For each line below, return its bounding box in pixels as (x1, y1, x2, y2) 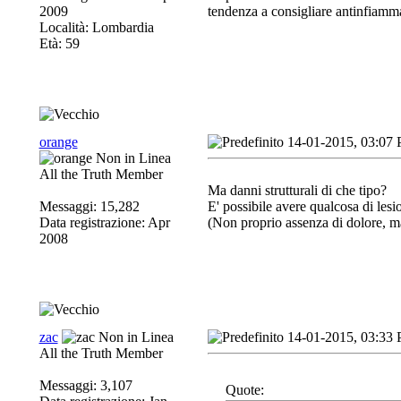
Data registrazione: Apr (38, 215, 170, 230)
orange (38, 134, 78, 149)
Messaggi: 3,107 (38, 378, 132, 393)
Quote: (225, 382, 264, 397)
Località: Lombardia (38, 20, 154, 35)
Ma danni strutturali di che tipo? (207, 183, 387, 198)
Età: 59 (38, 36, 80, 51)
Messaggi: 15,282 (38, 199, 140, 214)
